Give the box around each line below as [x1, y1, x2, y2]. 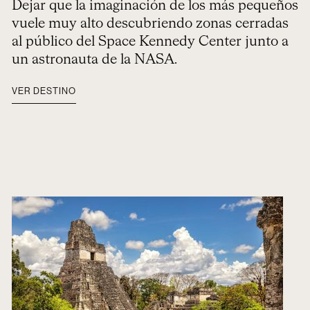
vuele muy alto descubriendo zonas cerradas [11, 17, 289, 30]
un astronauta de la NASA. [11, 53, 177, 66]
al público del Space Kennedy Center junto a [11, 35, 289, 48]
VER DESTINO [11, 86, 76, 95]
